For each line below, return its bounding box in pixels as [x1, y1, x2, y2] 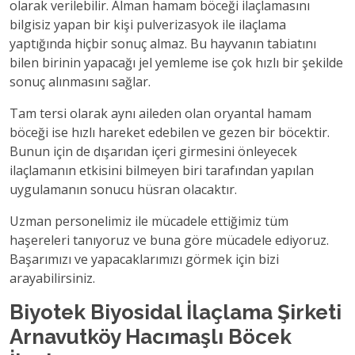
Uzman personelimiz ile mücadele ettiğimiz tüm [10, 212, 288, 230]
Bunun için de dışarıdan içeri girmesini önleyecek [10, 143, 297, 160]
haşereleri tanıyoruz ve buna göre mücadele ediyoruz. [10, 231, 329, 249]
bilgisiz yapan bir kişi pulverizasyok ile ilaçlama [10, 16, 286, 33]
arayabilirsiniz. [10, 269, 95, 287]
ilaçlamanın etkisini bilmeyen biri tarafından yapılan [10, 162, 314, 179]
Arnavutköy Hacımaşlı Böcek [10, 325, 292, 349]
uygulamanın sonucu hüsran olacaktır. [10, 181, 237, 198]
